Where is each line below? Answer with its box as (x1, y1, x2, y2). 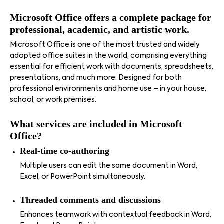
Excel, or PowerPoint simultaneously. (20, 173, 145, 180)
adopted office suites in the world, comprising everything (10, 52, 207, 59)
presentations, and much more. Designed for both (10, 74, 182, 81)
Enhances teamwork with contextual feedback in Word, (20, 211, 211, 218)
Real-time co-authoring (20, 146, 109, 156)
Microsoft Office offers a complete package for (10, 12, 211, 23)
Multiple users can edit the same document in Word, (20, 162, 197, 169)
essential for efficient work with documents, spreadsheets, (10, 63, 213, 70)
